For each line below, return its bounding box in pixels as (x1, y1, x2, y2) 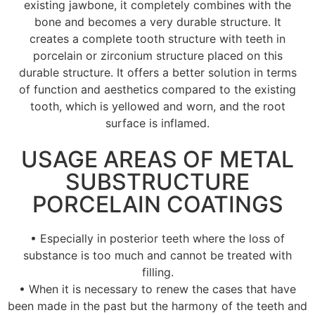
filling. (141, 265, 174, 280)
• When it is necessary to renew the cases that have (19, 282, 296, 297)
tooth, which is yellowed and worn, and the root (30, 98, 285, 113)
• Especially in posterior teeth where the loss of (30, 231, 285, 246)
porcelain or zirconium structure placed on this (32, 48, 283, 63)
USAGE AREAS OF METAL (21, 146, 294, 174)
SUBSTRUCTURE (65, 168, 250, 196)
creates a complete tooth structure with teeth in (30, 31, 285, 46)
